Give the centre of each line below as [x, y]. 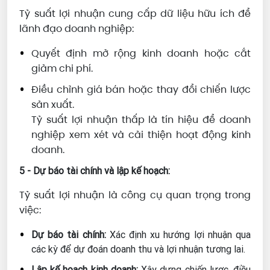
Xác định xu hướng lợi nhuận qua [178, 235]
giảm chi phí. [62, 69]
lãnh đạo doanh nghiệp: [77, 29]
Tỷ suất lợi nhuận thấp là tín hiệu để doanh [141, 120]
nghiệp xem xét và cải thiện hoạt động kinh [141, 135]
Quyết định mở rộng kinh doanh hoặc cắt [141, 54]
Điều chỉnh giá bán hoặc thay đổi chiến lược [141, 90]
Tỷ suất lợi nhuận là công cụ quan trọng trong [135, 195]
